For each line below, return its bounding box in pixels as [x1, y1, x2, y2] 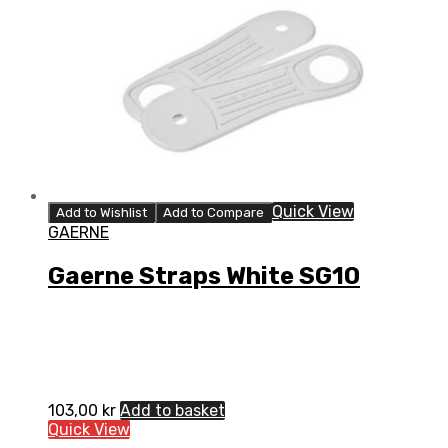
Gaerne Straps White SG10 [48, 261, 360, 290]
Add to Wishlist [56, 204, 147, 220]
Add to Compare [163, 204, 264, 220]
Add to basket [120, 401, 225, 421]
